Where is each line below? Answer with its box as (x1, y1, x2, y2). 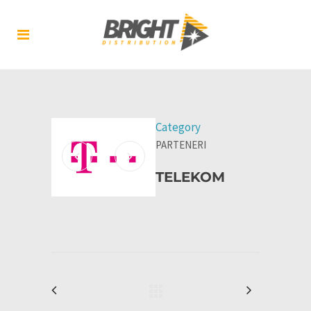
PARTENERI (155, 138, 206, 151)
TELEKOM (155, 169, 225, 185)
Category (155, 119, 201, 135)
